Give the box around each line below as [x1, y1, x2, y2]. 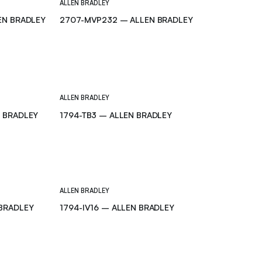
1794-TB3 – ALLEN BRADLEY [60, 109, 173, 120]
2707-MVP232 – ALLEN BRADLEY [60, 15, 193, 25]
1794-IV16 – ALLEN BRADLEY [60, 202, 174, 213]
